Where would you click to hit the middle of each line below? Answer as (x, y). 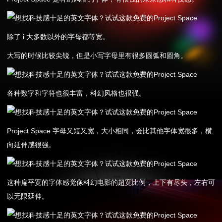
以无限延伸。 (28, 196)
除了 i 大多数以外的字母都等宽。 (58, 37)
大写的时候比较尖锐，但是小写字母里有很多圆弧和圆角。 (97, 56)
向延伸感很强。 (31, 145)
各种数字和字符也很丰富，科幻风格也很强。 (76, 93)
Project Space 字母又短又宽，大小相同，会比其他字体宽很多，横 (109, 131)
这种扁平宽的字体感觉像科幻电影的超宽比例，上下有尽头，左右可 (111, 183)
